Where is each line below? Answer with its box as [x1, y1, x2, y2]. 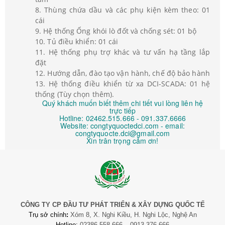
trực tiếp [109, 105, 136, 116]
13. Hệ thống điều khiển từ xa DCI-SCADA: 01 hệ [35, 79, 210, 89]
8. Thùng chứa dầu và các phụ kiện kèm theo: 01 [35, 5, 210, 15]
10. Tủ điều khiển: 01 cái [35, 37, 119, 47]
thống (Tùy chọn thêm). [35, 89, 115, 99]
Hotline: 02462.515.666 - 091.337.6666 [59, 113, 186, 124]
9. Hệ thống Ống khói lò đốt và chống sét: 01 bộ [35, 26, 196, 36]
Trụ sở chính [28, 211, 66, 219]
